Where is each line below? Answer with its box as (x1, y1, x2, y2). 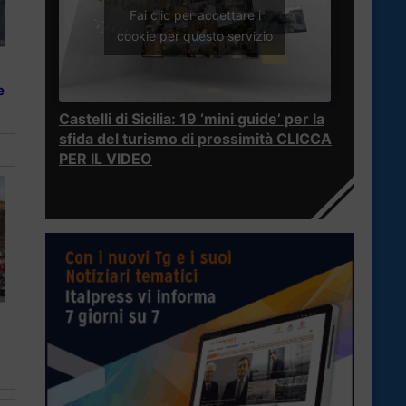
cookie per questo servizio (117, 27, 273, 43)
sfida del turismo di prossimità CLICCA (59, 130, 332, 149)
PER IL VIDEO (59, 150, 152, 169)
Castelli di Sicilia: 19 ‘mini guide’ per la (59, 110, 324, 129)
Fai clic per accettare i (129, 6, 261, 23)
